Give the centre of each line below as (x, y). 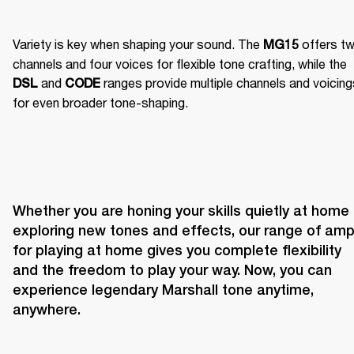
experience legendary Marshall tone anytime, (163, 289)
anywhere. (47, 309)
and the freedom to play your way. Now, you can (172, 269)
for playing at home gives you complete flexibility (177, 250)
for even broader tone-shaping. (100, 102)
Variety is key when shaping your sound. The (138, 43)
